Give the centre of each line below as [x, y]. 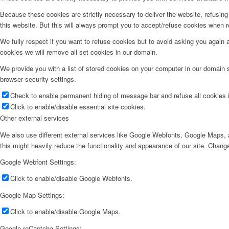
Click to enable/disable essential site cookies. [78, 107]
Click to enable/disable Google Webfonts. [71, 178]
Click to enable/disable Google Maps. [65, 211]
